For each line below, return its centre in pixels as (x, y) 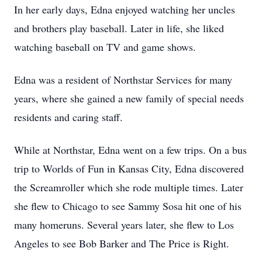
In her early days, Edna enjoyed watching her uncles (125, 9)
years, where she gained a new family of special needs (129, 98)
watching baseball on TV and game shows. (105, 47)
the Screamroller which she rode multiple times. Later (129, 187)
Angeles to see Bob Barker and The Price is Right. (122, 243)
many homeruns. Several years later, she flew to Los (124, 225)
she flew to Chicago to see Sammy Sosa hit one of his (128, 206)
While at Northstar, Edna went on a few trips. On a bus (130, 150)
